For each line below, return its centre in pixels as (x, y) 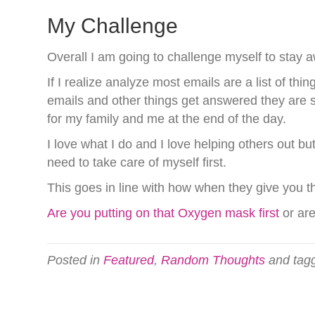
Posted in (76, 260)
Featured (129, 260)
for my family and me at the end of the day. (167, 119)
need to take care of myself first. (137, 162)
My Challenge (113, 26)
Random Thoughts (213, 260)
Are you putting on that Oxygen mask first (165, 213)
